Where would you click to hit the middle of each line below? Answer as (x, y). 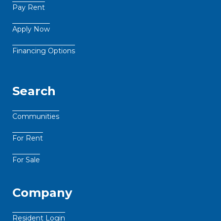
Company (42, 193)
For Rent (28, 138)
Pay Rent (29, 8)
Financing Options (44, 51)
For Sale (26, 160)
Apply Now (31, 29)
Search (34, 91)
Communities (36, 117)
